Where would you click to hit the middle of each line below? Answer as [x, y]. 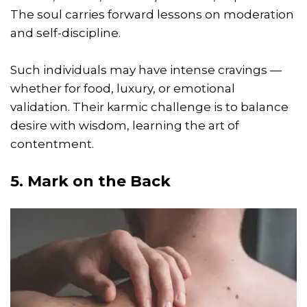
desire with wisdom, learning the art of [125, 125]
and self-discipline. [65, 33]
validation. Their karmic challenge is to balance [149, 107]
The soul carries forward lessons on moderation [152, 14]
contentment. [52, 144]
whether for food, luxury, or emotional [123, 88]
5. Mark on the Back [90, 181]
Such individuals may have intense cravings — [146, 70]
